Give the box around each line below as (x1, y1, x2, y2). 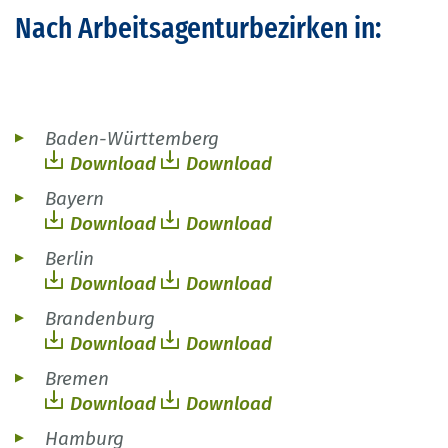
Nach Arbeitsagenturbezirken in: (15, 10, 381, 47)
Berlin (45, 247, 94, 271)
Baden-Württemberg (45, 127, 219, 151)
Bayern (45, 187, 104, 211)
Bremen (45, 367, 109, 391)
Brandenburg (45, 307, 155, 331)
